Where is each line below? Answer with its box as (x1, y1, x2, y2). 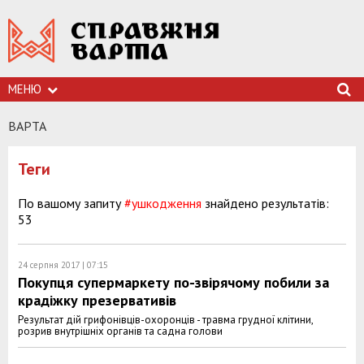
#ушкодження (124, 195, 201, 211)
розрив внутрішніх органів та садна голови (18, 324, 223, 338)
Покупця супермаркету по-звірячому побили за (18, 273, 329, 292)
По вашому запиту (18, 195, 124, 211)
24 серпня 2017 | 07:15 (18, 259, 108, 271)
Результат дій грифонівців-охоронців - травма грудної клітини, (18, 313, 313, 327)
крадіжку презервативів (18, 291, 176, 310)
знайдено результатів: (201, 195, 329, 211)
